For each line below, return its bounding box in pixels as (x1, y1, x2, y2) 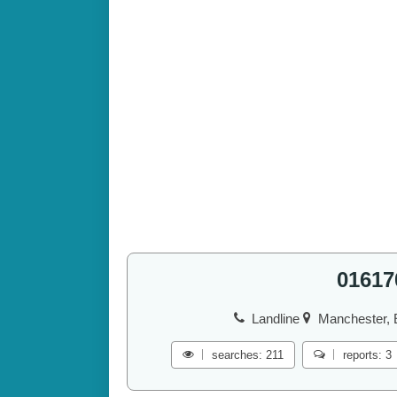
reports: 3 (342, 348, 392, 362)
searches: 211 (211, 348, 284, 362)
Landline (252, 311, 304, 327)
